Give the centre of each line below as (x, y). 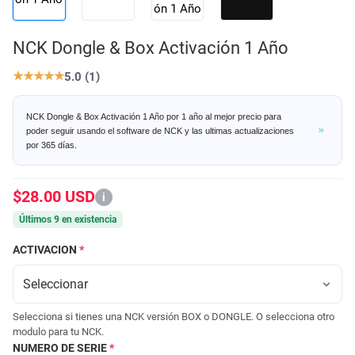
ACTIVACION (45, 250)
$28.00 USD (54, 197)
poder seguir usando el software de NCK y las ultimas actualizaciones (160, 130)
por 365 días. (52, 145)
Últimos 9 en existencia (68, 220)
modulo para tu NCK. (58, 332)
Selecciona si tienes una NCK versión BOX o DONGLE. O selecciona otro (174, 317)
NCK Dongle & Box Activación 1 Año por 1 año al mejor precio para (154, 116)
